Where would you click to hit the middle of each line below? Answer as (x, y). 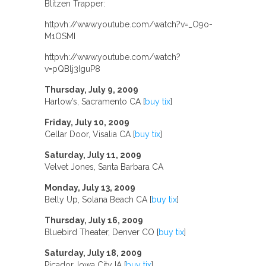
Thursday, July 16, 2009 (94, 220)
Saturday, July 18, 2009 (93, 253)
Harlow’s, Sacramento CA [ (95, 102)
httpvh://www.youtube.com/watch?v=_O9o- (129, 24)
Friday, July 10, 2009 (87, 122)
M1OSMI (60, 36)
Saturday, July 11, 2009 (93, 155)
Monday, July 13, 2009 (90, 188)
